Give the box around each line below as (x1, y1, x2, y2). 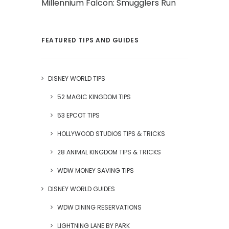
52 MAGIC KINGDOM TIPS (57, 93, 131, 101)
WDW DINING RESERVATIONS (57, 203, 142, 212)
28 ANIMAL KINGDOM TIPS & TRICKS (57, 148, 161, 156)
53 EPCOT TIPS (57, 111, 100, 120)
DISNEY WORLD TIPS (48, 74, 105, 83)
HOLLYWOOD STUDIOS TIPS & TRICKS (57, 129, 165, 138)
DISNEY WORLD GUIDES (48, 185, 115, 193)
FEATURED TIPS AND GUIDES (41, 36, 139, 44)
